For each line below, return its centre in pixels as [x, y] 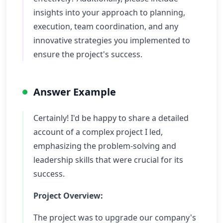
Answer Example [75, 92]
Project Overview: [68, 196]
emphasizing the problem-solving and [105, 146]
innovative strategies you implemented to [112, 40]
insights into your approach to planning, [109, 12]
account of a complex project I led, [98, 132]
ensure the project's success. [88, 54]
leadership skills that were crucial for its [108, 160]
